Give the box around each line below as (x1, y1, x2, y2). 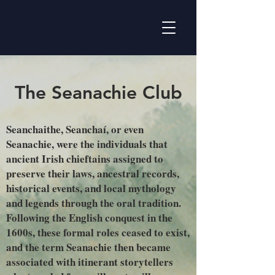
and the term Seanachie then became (6, 239, 171, 255)
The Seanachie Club (14, 82, 182, 104)
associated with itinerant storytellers (6, 254, 173, 269)
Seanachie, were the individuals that (6, 136, 168, 152)
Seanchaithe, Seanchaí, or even (6, 122, 144, 137)
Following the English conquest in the (6, 210, 172, 225)
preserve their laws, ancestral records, (6, 166, 179, 181)
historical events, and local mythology (6, 180, 176, 196)
